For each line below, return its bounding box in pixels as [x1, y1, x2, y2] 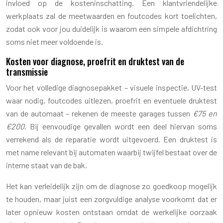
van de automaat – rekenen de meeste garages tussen [6, 108, 193, 118]
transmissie [6, 65, 48, 78]
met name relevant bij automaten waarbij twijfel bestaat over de [6, 147, 217, 157]
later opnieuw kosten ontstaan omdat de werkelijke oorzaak [6, 207, 217, 217]
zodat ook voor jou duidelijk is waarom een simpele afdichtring [6, 23, 217, 33]
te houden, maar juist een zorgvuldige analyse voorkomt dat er [6, 194, 217, 204]
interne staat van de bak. [6, 160, 87, 170]
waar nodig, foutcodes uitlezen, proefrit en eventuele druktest [6, 95, 217, 105]
